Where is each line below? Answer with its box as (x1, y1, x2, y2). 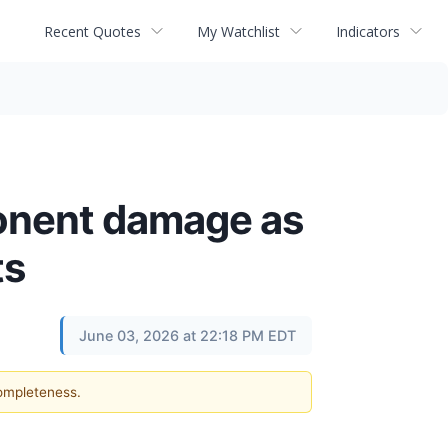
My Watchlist (197, 21, 280, 41)
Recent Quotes (44, 21, 141, 41)
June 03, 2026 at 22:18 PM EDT (79, 327, 296, 344)
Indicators (336, 21, 400, 41)
